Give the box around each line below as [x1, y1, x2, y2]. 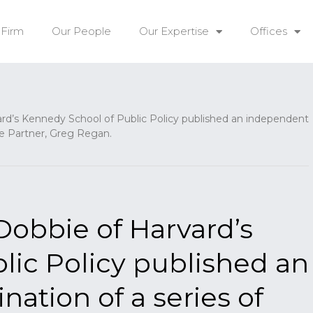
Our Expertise [138, 24, 209, 38]
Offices [249, 24, 287, 38]
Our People [51, 24, 111, 38]
